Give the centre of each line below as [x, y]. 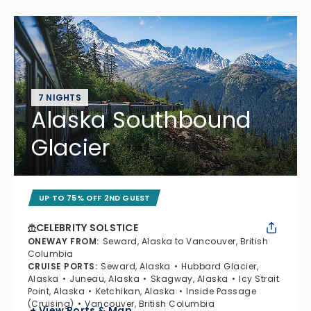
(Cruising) [51, 303]
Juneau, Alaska [105, 278]
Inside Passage [221, 291]
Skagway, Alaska [189, 278]
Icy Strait [259, 278]
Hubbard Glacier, [220, 266]
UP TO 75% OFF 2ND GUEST [95, 197]
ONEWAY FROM [62, 241]
